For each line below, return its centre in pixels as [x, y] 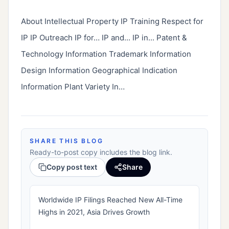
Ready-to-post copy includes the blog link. [101, 152]
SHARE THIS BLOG [66, 141]
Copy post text [72, 167]
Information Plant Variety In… [73, 87]
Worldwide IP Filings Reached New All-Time [110, 200]
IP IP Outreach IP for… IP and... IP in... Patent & [104, 38]
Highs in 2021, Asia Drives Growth [94, 212]
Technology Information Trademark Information [106, 54]
